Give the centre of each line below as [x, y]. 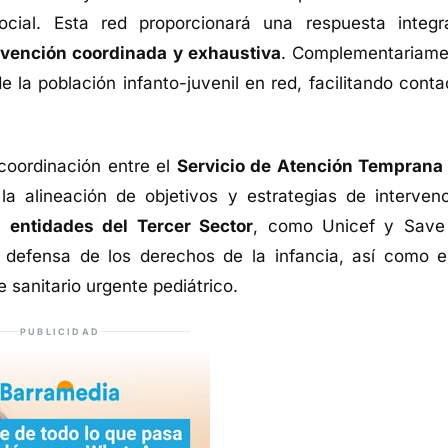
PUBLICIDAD [60, 331]
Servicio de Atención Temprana [309, 165]
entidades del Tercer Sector [132, 225]
